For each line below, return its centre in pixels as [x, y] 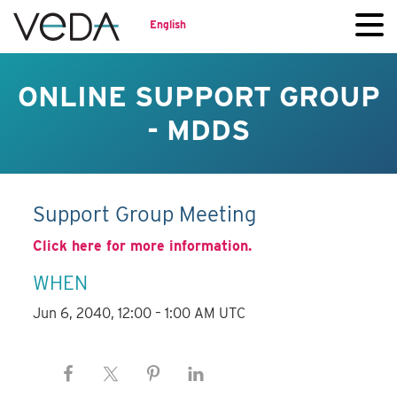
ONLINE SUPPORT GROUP [198, 96]
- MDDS [198, 130]
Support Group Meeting [145, 214]
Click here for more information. [143, 246]
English [168, 24]
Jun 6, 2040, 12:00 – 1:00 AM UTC [140, 314]
